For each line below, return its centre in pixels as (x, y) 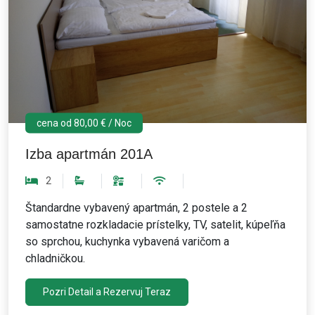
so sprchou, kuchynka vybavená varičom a (127, 242)
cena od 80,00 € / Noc (84, 123)
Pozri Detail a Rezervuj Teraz (107, 292)
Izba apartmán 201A (89, 154)
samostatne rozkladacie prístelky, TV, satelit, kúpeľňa (155, 225)
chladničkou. (55, 259)
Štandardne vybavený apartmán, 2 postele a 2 (136, 208)
